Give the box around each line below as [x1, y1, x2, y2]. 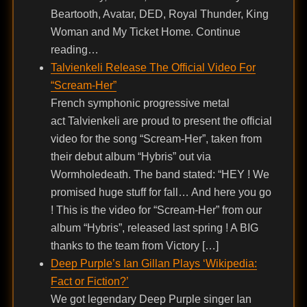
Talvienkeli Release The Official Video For [50, 62, 256, 74]
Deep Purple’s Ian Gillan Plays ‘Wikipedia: [50, 258, 257, 270]
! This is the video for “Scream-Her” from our [50, 204, 262, 217]
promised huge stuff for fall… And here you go [50, 186, 271, 199]
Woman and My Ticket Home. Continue [50, 26, 241, 38]
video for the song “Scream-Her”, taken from [50, 133, 262, 145]
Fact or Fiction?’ [50, 275, 129, 288]
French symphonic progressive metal [50, 97, 230, 110]
